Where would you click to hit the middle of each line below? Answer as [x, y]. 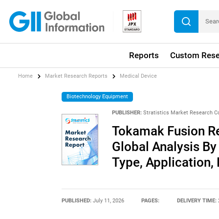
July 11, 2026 [108, 200]
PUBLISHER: [127, 113]
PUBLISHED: [77, 200]
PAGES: [151, 200]
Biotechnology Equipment [98, 96]
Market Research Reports [77, 76]
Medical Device [139, 76]
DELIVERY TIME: [197, 200]
